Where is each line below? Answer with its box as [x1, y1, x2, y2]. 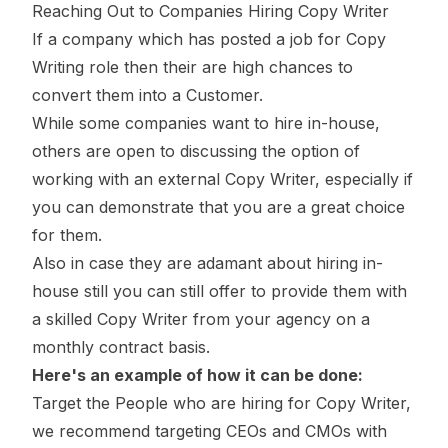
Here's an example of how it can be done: [32, 365, 363, 385]
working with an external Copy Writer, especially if [32, 169, 413, 189]
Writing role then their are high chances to [32, 57, 353, 77]
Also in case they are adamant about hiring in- [32, 253, 383, 273]
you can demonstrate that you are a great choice [32, 197, 405, 217]
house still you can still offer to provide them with [32, 281, 407, 301]
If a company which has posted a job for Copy [32, 29, 386, 49]
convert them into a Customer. [32, 85, 263, 105]
